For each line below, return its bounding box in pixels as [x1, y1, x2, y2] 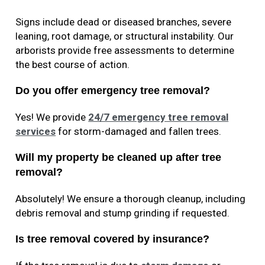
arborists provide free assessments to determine [15, 44, 235, 57]
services [15, 125, 56, 138]
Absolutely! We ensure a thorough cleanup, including [15, 193, 246, 205]
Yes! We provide [15, 111, 89, 124]
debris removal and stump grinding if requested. [15, 207, 230, 219]
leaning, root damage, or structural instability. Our [15, 30, 234, 43]
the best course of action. [15, 59, 130, 71]
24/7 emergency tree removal [88, 111, 229, 124]
